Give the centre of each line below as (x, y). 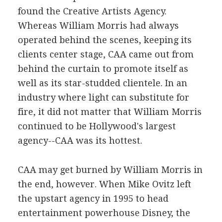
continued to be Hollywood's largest (97, 126)
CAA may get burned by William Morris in (110, 170)
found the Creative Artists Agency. (92, 11)
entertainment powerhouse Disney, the (104, 213)
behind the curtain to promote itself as (103, 69)
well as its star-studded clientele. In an (102, 83)
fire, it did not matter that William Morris (110, 112)
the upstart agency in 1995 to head (93, 198)
